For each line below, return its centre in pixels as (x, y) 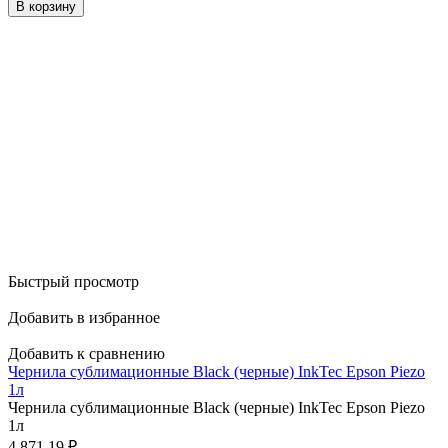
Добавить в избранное (84, 318)
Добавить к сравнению (86, 354)
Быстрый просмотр (73, 282)
